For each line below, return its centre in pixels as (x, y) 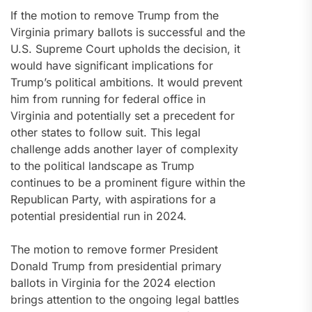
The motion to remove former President (114, 250)
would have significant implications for (112, 66)
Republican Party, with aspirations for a (113, 200)
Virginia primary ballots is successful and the (128, 32)
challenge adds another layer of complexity (124, 149)
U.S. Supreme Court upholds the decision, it (125, 49)
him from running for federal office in (108, 99)
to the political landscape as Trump (102, 166)
